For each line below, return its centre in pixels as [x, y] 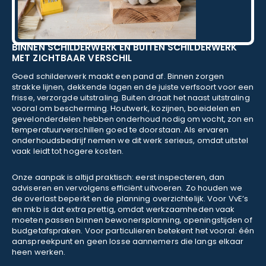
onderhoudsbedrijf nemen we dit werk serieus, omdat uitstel [130, 140]
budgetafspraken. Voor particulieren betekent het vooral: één [133, 231]
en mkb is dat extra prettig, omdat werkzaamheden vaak [123, 209]
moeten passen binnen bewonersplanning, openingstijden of [132, 220]
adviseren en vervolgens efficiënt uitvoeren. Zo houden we [127, 188]
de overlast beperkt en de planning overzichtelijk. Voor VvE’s [130, 199]
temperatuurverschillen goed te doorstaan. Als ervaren [121, 130]
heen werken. [39, 252]
